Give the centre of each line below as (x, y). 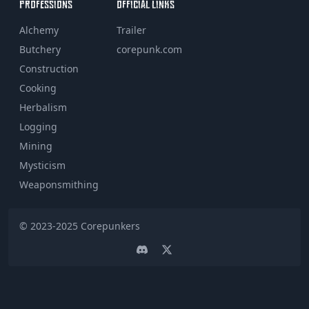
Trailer (132, 30)
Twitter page (190, 261)
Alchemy (39, 30)
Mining (36, 146)
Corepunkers (110, 226)
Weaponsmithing (59, 185)
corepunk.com (150, 49)
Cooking (38, 88)
